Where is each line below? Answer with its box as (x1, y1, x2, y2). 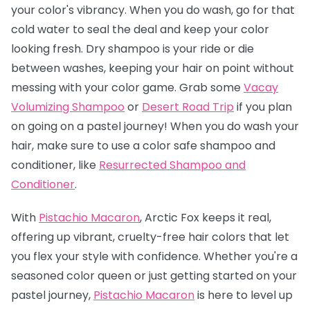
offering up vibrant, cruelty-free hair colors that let (11, 228, 289, 245)
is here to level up (194, 286, 293, 303)
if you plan (234, 98, 292, 115)
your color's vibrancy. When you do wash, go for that (11, 1, 295, 18)
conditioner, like (11, 156, 99, 173)
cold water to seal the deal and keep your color (11, 21, 269, 37)
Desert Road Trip (142, 98, 234, 115)
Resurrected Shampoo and (99, 156, 246, 173)
